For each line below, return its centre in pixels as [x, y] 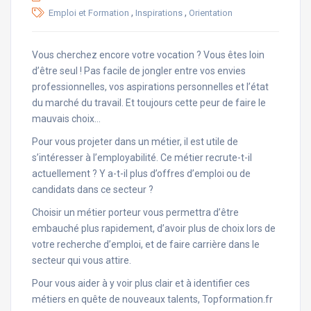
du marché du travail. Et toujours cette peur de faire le [149, 102]
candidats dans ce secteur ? [93, 189]
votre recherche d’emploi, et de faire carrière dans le [146, 244]
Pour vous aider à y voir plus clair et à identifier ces [141, 283]
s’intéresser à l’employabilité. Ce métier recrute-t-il [142, 157]
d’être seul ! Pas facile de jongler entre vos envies [139, 70]
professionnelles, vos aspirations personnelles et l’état [150, 86]
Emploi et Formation [89, 12]
